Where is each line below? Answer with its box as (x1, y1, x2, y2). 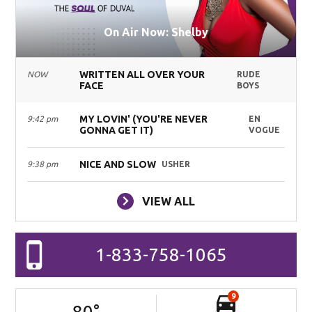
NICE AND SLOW (79, 158, 157, 170)
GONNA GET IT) (79, 124, 154, 136)
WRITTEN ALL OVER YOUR (79, 68, 205, 80)
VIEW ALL (142, 194, 195, 208)
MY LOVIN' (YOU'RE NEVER (79, 113, 208, 125)
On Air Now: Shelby (104, 25, 208, 38)
